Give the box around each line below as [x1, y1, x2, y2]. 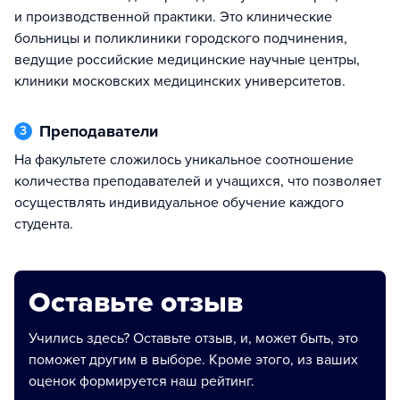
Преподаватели [51, 121, 158, 141]
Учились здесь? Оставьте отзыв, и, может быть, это [29, 329, 358, 347]
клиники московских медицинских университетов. [14, 72, 346, 90]
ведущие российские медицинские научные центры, [14, 51, 360, 69]
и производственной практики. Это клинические [14, 8, 332, 26]
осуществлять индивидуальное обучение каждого [14, 194, 344, 212]
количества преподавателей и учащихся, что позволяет [14, 172, 381, 190]
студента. [14, 215, 73, 233]
